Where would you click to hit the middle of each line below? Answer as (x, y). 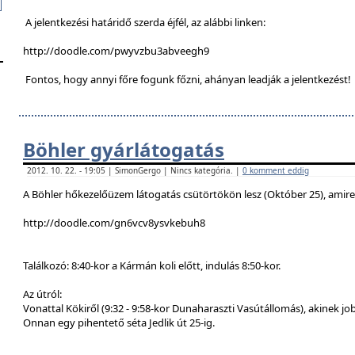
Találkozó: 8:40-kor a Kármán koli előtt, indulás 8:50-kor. (152, 265)
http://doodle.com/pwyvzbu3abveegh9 (116, 51)
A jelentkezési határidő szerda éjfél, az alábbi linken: (144, 22)
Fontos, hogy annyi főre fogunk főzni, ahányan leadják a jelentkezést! (187, 79)
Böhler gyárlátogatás (124, 149)
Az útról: (42, 294)
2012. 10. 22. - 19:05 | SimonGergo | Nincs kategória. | (135, 170)
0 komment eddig (276, 170)
